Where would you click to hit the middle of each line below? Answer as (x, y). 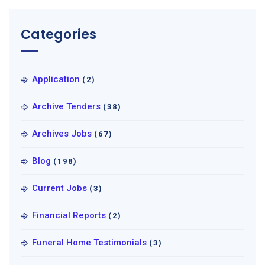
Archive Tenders (66, 106)
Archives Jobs (62, 134)
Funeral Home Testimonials (89, 243)
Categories (59, 35)
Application (56, 79)
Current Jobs (59, 188)
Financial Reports (69, 215)
